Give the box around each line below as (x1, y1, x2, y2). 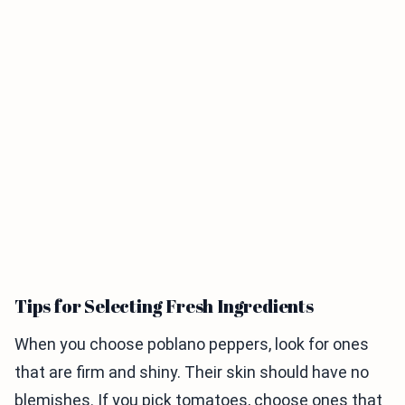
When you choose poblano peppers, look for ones (14, 334, 369, 353)
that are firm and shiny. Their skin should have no (14, 363, 369, 381)
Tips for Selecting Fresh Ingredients (14, 294, 314, 318)
